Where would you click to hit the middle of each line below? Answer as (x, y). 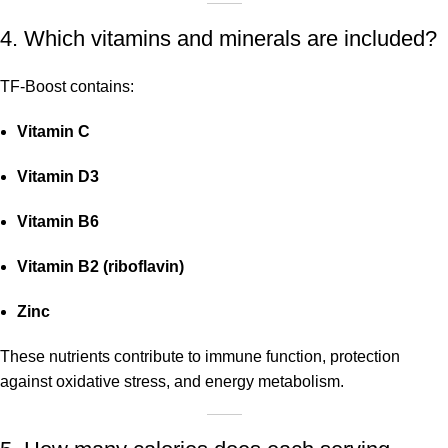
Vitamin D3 (58, 177)
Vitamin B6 (58, 222)
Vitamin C (53, 132)
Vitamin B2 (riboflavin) (100, 267)
